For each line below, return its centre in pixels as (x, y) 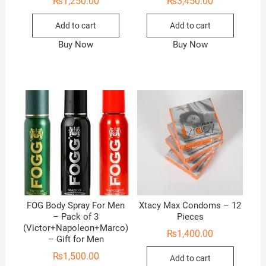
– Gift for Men (76, 239)
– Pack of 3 (76, 216)
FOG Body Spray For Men (76, 205)
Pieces (190, 216)
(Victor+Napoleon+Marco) (76, 228)
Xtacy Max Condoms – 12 (190, 205)
